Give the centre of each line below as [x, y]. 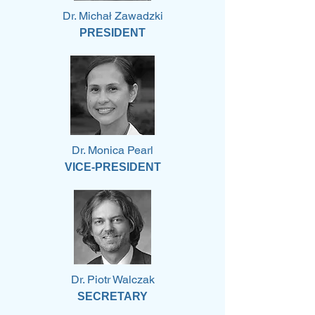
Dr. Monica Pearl [112, 150]
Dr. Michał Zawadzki [112, 16]
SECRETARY [112, 296]
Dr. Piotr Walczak [112, 279]
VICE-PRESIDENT [112, 167]
